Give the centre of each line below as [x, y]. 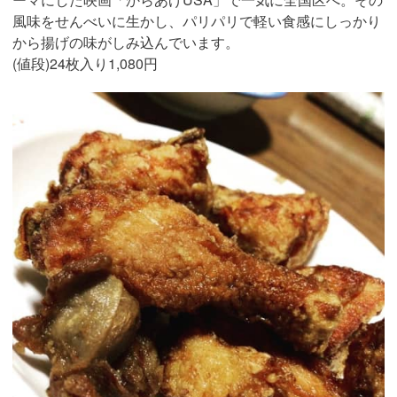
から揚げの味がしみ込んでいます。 [126, 42]
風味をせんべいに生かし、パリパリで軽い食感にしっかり [197, 20]
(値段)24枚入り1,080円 [85, 63]
